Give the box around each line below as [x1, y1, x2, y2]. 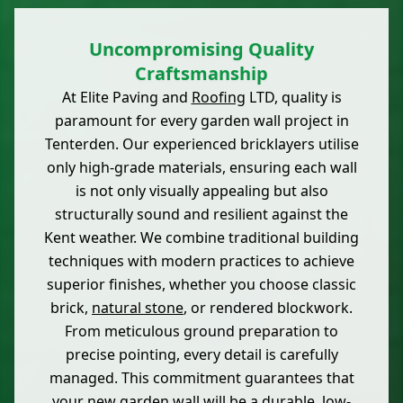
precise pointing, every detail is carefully [65, 345, 338, 365]
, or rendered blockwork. [184, 298, 353, 318]
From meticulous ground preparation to [65, 321, 338, 342]
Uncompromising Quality [89, 37, 314, 62]
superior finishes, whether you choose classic [47, 274, 356, 295]
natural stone [92, 298, 184, 318]
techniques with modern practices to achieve [49, 251, 354, 272]
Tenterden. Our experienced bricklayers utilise [44, 134, 359, 155]
